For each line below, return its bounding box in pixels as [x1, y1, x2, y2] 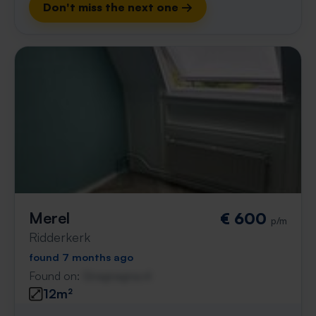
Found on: [29, 269, 83, 283]
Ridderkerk [29, 229, 90, 245]
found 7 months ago [29, 250, 133, 263]
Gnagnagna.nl [83, 269, 151, 283]
